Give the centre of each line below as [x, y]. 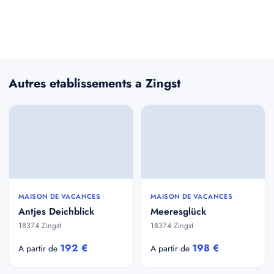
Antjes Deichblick [56, 211]
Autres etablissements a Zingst [94, 83]
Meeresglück [178, 211]
